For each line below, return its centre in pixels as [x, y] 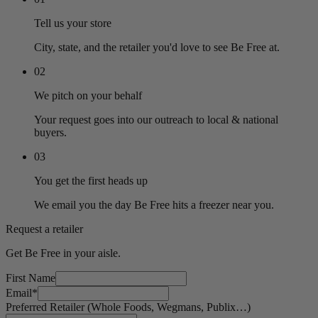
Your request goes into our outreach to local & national [156, 119]
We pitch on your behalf [88, 95]
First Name [31, 278]
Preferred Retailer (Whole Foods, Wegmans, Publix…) [128, 307]
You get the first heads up [91, 180]
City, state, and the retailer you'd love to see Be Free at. [157, 47]
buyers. [50, 132]
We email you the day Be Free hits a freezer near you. [154, 204]
